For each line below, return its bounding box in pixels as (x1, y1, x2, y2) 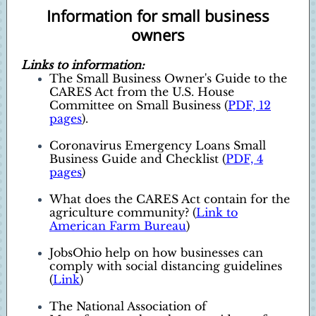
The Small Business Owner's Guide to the (49, 71, 287, 85)
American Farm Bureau (49, 219, 186, 233)
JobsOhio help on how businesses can (49, 245, 263, 260)
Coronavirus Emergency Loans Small (49, 138, 266, 152)
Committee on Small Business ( (49, 98, 228, 112)
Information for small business (47, 5, 269, 26)
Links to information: (21, 58, 145, 72)
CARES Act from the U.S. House (49, 85, 234, 99)
